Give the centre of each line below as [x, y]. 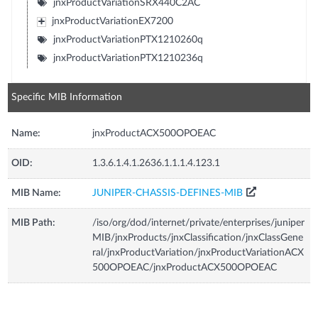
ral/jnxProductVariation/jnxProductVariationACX [198, 252]
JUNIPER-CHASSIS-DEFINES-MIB [168, 193]
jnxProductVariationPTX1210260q [128, 39]
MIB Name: [37, 193]
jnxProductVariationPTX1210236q [128, 58]
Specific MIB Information [67, 97]
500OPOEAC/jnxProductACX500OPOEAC [185, 267]
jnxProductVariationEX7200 [112, 21]
